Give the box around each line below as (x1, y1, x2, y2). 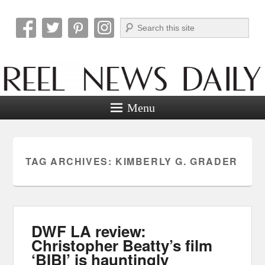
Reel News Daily (13, 28, 177, 52)
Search (120, 20, 144, 28)
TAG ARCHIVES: (25, 154, 115, 168)
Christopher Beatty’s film (31, 234, 213, 256)
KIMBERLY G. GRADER (115, 154, 238, 168)
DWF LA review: (31, 219, 147, 242)
